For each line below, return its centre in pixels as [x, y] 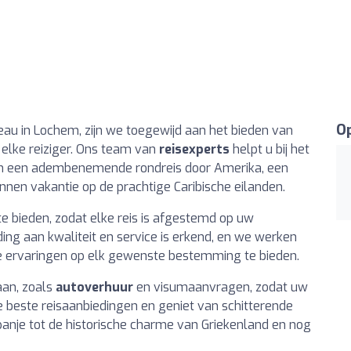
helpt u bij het [270, 149]
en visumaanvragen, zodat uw [221, 287]
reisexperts [194, 149]
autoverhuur [94, 287]
